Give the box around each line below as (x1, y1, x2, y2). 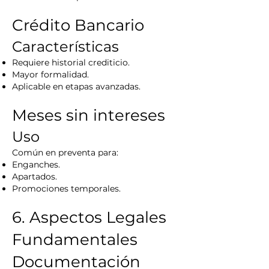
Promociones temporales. (12, 183, 121, 194)
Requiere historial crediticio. (12, 57, 130, 68)
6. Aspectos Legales (12, 208, 166, 227)
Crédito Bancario (12, 16, 144, 35)
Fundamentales (12, 230, 138, 249)
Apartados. (12, 171, 57, 182)
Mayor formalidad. (12, 69, 89, 80)
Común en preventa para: (12, 147, 118, 158)
